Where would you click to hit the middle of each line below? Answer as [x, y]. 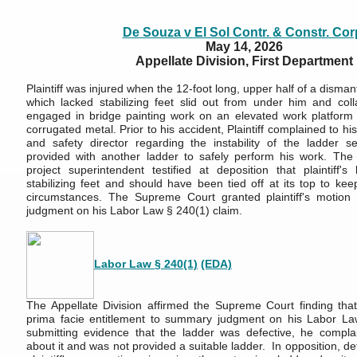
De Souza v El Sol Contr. [197, 32]
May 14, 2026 [244, 47]
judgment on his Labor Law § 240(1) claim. [134, 210]
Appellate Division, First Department [244, 61]
